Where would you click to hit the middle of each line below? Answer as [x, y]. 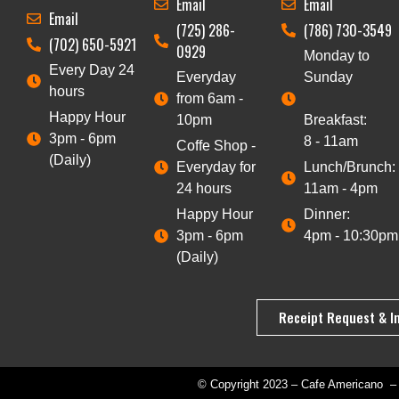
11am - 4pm [340, 188]
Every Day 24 [92, 69]
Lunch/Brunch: [349, 167]
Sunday [328, 77]
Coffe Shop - [216, 145]
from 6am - [210, 98]
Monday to [336, 55]
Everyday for [216, 167]
